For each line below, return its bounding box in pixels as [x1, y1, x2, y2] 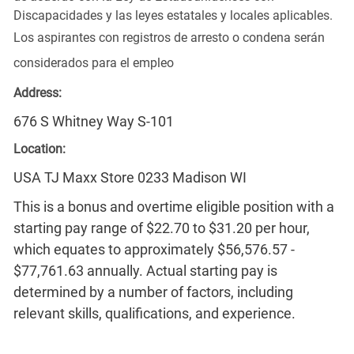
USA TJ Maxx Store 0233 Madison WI [13, 168, 247, 186]
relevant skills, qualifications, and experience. [13, 304, 296, 322]
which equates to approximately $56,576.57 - [13, 240, 295, 258]
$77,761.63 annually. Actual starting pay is [13, 262, 277, 279]
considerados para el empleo [13, 55, 174, 70]
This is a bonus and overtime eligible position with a [13, 198, 334, 215]
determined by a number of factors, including [13, 283, 293, 300]
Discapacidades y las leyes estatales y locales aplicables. [13, 7, 333, 23]
